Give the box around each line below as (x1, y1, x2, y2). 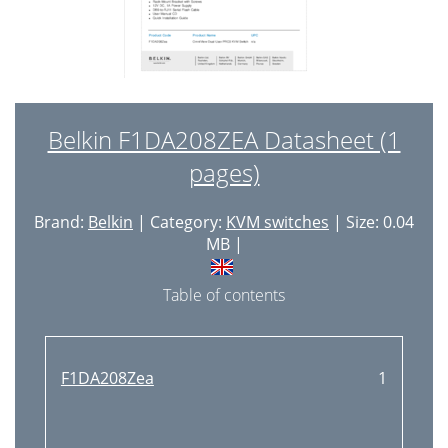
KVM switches (226, 211, 329, 233)
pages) (188, 156, 260, 189)
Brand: (34, 211, 88, 233)
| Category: (133, 211, 226, 233)
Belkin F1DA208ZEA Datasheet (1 (47, 123, 401, 156)
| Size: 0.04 (329, 211, 414, 233)
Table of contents (163, 284, 285, 306)
